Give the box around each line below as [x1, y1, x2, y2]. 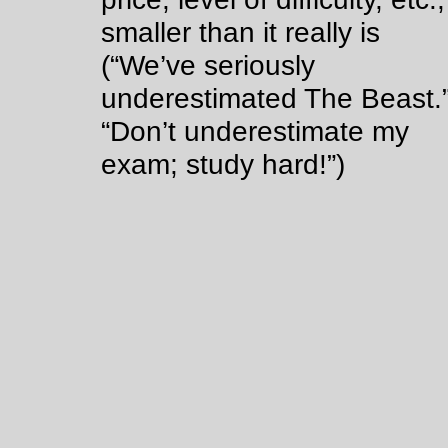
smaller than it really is [101, 16, 380, 48]
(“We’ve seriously [101, 49, 315, 81]
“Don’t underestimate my [101, 115, 409, 147]
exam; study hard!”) [101, 148, 345, 180]
